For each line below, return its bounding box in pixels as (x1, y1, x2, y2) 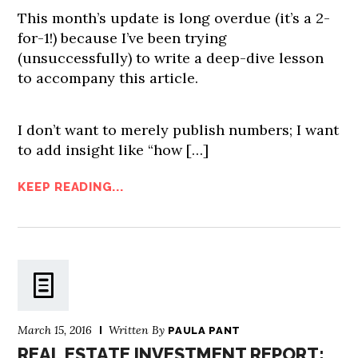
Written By (109, 322, 169, 337)
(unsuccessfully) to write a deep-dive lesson (18, 48, 324, 67)
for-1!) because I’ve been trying (18, 28, 228, 47)
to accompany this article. (18, 68, 199, 87)
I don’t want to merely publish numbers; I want (18, 120, 340, 139)
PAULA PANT (168, 324, 241, 336)
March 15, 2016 (18, 322, 93, 337)
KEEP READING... (18, 179, 124, 194)
